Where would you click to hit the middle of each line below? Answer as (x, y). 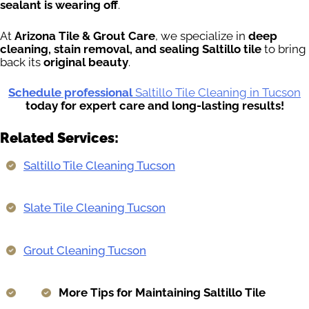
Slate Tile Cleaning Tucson (94, 208)
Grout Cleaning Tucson (85, 250)
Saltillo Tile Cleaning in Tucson (217, 93)
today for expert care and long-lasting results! (154, 106)
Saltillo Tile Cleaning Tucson (99, 165)
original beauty (86, 62)
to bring (284, 49)
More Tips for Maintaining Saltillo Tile (162, 293)
